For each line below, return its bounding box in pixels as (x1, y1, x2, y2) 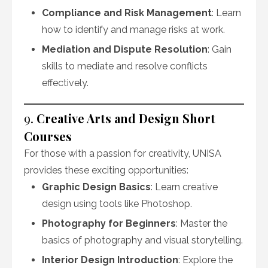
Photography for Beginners (42, 218, 176, 229)
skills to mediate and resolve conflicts (42, 60, 208, 72)
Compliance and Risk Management (42, 7, 212, 19)
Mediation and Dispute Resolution (42, 44, 208, 55)
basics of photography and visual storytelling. (42, 234, 243, 246)
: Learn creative (151, 181, 218, 193)
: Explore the (178, 254, 233, 266)
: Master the (176, 218, 227, 229)
